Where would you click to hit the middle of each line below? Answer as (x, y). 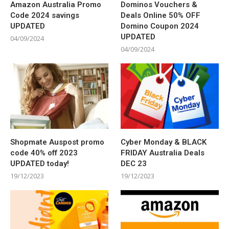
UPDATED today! (40, 163)
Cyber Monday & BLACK (164, 142)
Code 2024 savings (45, 15)
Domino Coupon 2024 (160, 26)
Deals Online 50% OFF (161, 15)
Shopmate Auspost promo (57, 142)
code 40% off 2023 (44, 153)
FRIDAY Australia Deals (163, 153)
